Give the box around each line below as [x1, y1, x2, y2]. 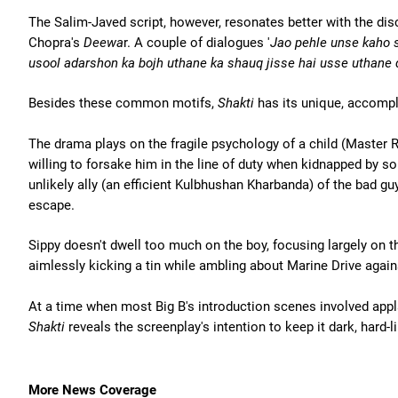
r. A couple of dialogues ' [123, 34, 270, 51]
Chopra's [28, 34, 80, 51]
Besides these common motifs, [28, 95, 218, 111]
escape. [28, 196, 75, 213]
